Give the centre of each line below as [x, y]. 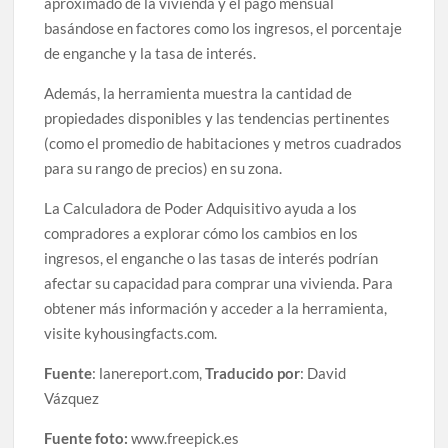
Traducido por [253, 373]
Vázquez [72, 398]
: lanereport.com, [149, 373]
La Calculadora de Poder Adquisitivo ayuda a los [201, 208]
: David [323, 373]
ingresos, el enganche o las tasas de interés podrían [211, 258]
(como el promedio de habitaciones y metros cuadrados [223, 143]
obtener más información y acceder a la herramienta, [216, 308]
